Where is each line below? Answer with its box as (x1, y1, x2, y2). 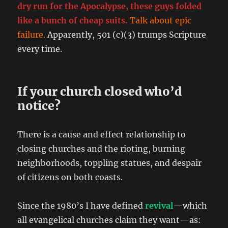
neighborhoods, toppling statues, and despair (17, 157, 202, 168)
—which (173, 200, 208, 211)
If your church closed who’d (17, 83, 182, 99)
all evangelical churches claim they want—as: (17, 214, 202, 225)
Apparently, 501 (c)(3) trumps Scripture (45, 29, 207, 40)
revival (145, 200, 174, 211)
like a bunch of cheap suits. (17, 15, 130, 25)
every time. (17, 43, 63, 54)
